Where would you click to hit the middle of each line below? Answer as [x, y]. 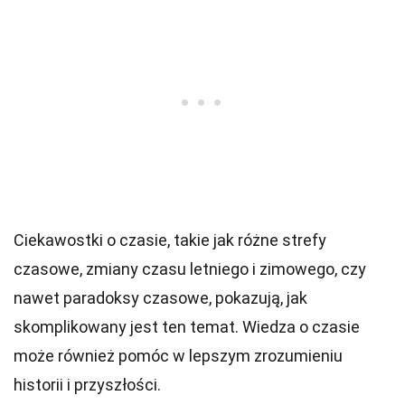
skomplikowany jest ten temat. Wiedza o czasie [187, 327]
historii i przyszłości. [87, 385]
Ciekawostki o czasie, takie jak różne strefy [170, 240]
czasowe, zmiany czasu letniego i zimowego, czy [190, 269]
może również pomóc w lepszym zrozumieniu [178, 356]
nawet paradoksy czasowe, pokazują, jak [160, 298]
